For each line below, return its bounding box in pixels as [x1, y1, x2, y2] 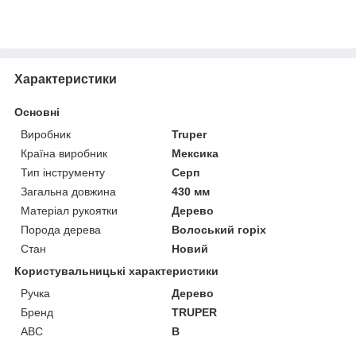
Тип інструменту [21, 165, 105, 179]
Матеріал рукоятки [21, 203, 118, 217]
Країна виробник [21, 146, 107, 160]
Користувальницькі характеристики [14, 264, 219, 277]
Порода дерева [21, 222, 101, 236]
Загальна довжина [21, 184, 116, 198]
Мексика [172, 146, 219, 160]
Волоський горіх [172, 222, 267, 236]
